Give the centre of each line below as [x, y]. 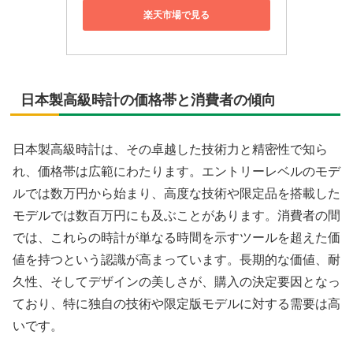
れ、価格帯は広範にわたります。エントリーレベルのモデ [176, 172]
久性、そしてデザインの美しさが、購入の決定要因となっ [176, 282]
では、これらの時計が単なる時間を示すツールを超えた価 [176, 238]
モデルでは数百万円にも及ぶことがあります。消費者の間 [176, 216]
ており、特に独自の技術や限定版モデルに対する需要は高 [176, 304]
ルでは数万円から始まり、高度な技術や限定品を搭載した [176, 194]
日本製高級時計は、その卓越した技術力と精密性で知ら [170, 150]
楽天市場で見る [176, 15]
